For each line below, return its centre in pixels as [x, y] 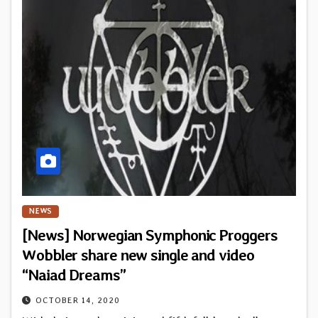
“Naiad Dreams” [74, 274]
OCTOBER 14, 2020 [78, 300]
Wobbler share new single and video [138, 254]
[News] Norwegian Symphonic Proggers [150, 235]
